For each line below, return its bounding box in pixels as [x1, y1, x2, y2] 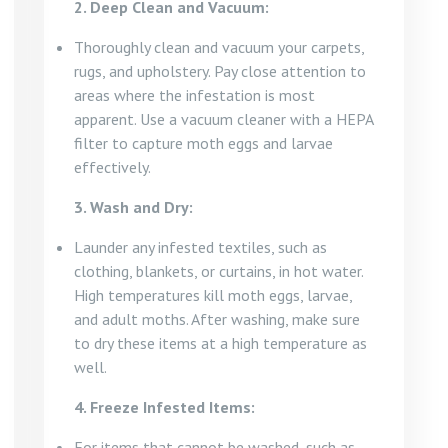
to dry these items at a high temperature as [74, 333, 367, 353]
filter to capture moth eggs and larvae [74, 133, 333, 153]
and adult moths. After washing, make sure [74, 309, 360, 329]
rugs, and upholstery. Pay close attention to [74, 61, 366, 81]
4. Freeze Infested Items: [74, 397, 255, 417]
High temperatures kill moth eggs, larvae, [74, 285, 352, 305]
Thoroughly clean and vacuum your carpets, [74, 37, 364, 57]
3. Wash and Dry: [74, 197, 193, 217]
